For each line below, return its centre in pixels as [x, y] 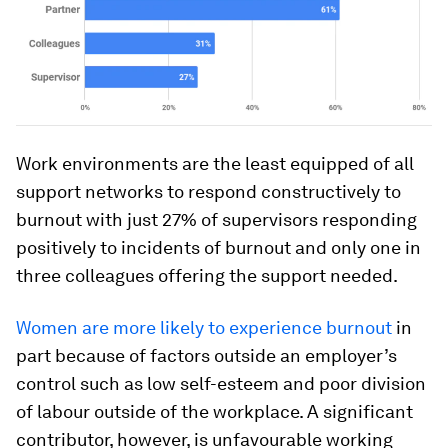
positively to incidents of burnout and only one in [218, 247]
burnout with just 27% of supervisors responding [216, 219]
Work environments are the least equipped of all [215, 163]
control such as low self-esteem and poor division [221, 383]
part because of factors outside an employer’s [206, 355]
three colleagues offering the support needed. [207, 275]
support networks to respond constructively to [208, 191]
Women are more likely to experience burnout [204, 327]
